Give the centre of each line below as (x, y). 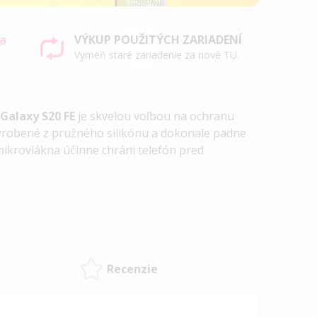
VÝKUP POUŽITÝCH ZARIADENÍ (158, 40)
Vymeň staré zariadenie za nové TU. (157, 55)
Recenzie (132, 269)
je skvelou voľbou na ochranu (156, 116)
